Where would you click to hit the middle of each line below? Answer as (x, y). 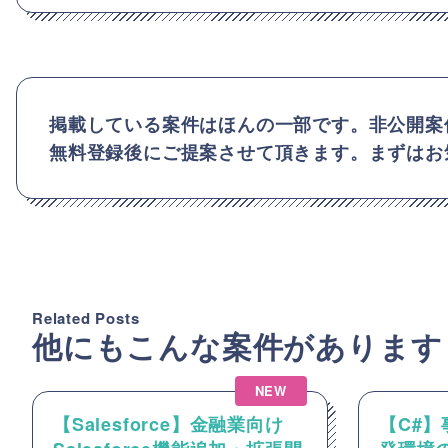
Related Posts (86, 317)
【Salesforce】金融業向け (168, 423)
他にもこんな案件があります (237, 345)
